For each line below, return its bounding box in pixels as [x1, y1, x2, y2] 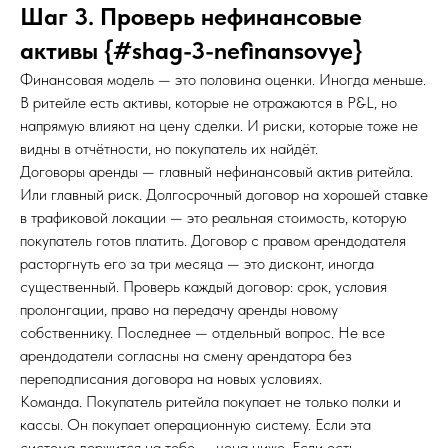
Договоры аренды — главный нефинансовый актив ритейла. [20, 162, 413, 181]
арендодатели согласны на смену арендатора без [20, 346, 352, 365]
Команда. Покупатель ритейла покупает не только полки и [20, 392, 401, 411]
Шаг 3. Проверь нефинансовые [20, 2, 362, 31]
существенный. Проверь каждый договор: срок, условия [20, 277, 387, 296]
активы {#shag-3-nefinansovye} [20, 36, 362, 65]
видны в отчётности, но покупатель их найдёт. [20, 139, 318, 158]
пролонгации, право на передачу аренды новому [20, 300, 338, 319]
